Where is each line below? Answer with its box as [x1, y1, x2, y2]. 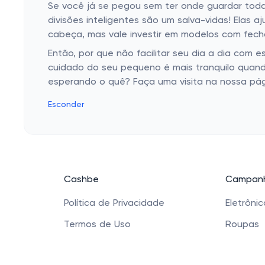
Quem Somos [64, 241, 123, 251]
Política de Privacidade [64, 199, 164, 208]
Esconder [48, 101, 84, 109]
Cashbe [64, 175, 99, 185]
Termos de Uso [64, 220, 131, 230]
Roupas [225, 220, 259, 230]
